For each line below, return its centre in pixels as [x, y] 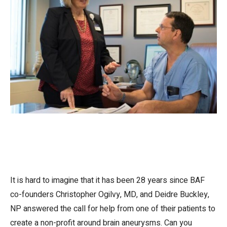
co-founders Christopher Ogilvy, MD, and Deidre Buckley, [110, 195]
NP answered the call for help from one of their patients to [113, 209]
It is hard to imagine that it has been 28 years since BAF [107, 181]
